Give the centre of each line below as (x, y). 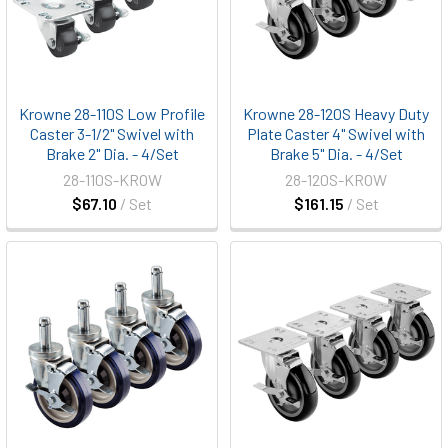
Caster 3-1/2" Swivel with (112, 133)
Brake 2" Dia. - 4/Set (112, 153)
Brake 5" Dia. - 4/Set (336, 153)
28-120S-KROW (336, 179)
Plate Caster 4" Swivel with (336, 133)
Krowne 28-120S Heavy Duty (336, 113)
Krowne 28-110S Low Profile (112, 113)
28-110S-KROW (112, 179)
